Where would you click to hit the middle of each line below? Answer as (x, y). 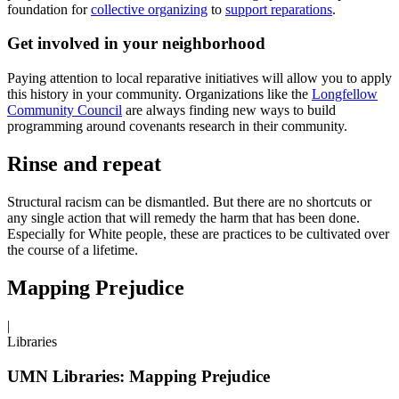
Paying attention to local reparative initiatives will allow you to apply (199, 78)
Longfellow (345, 94)
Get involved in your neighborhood (136, 44)
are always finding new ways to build (229, 110)
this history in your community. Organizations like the (159, 94)
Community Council (65, 110)
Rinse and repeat (84, 164)
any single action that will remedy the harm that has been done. (183, 218)
